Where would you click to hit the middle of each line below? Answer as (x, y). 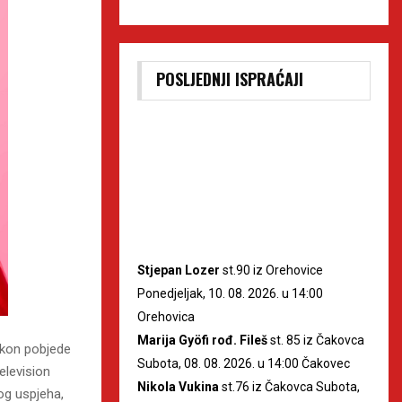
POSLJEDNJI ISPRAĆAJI (230, 79)
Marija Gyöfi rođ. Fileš (202, 340)
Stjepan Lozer (179, 270)
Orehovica (166, 316)
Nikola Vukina (178, 386)
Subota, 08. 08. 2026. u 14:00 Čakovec (244, 363)
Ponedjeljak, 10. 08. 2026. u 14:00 (230, 293)
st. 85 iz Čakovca (316, 340)
